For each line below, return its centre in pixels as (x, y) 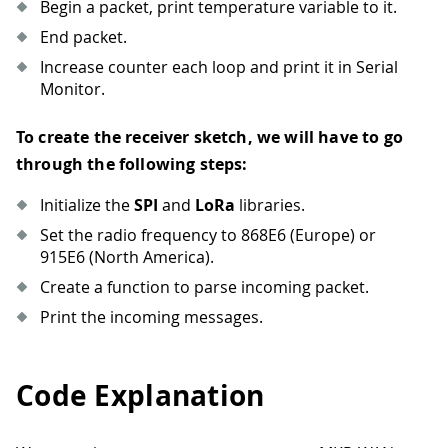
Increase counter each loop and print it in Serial (219, 66)
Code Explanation (140, 395)
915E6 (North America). (127, 256)
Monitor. (72, 88)
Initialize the (87, 204)
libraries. (270, 204)
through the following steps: (132, 163)
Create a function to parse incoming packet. (204, 286)
